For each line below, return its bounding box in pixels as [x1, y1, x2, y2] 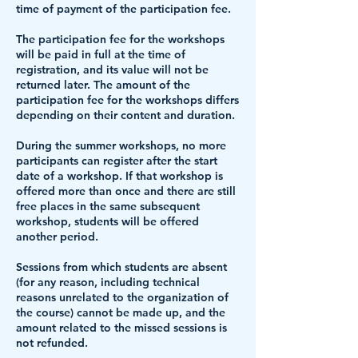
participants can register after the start [16, 153, 217, 168]
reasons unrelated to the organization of [16, 290, 229, 304]
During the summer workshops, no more [16, 138, 226, 153]
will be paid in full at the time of [16, 47, 185, 62]
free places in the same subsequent [16, 199, 200, 213]
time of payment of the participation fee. [16, 2, 231, 16]
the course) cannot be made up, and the [16, 305, 225, 320]
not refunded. [16, 336, 88, 350]
